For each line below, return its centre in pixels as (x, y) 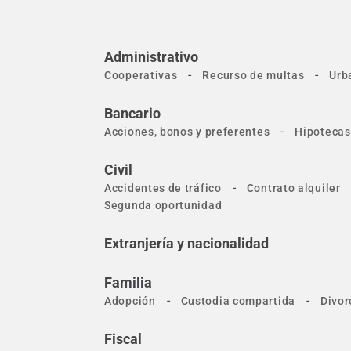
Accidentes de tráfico (163, 188)
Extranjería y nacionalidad (186, 243)
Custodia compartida (238, 301)
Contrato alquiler (293, 188)
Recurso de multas (253, 75)
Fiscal (123, 339)
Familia (128, 282)
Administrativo (151, 57)
